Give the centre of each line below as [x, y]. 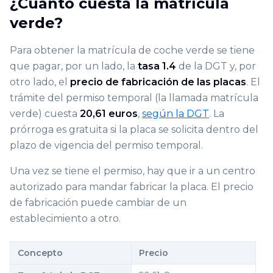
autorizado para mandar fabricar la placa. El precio [132, 186]
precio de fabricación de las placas [158, 82]
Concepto [40, 253]
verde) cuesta [45, 113]
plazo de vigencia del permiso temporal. [106, 145]
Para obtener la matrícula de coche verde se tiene [132, 50]
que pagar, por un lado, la [74, 66]
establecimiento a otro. [65, 218]
